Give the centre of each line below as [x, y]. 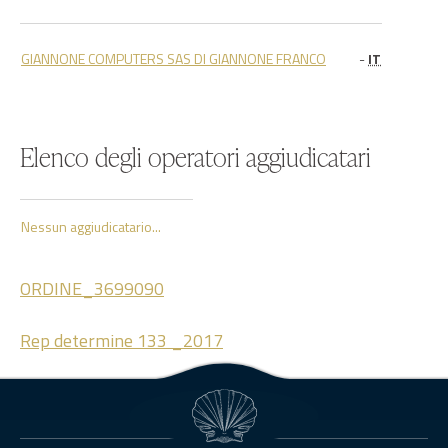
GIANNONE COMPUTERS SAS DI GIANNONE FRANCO [173, 58]
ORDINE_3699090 [92, 288]
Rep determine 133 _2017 [121, 340]
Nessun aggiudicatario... [91, 226]
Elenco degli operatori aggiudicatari [195, 157]
